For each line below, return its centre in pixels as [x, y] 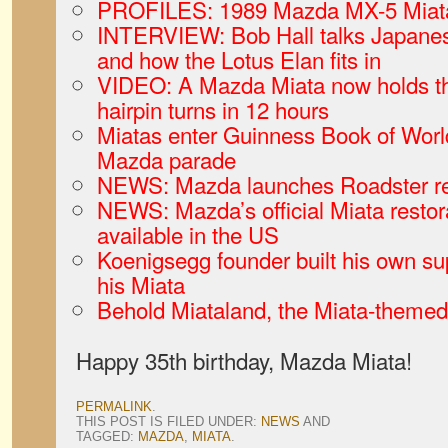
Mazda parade [166, 159]
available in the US [188, 234]
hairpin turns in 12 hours [213, 109]
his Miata [141, 284]
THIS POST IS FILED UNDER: [168, 421]
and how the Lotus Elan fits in [239, 59]
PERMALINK [114, 406]
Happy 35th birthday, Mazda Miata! [244, 360]
